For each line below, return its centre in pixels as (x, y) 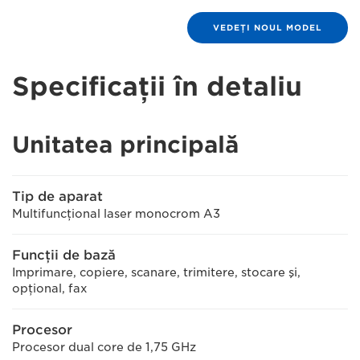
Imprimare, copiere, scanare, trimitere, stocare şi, (156, 272)
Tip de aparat (57, 196)
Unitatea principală (125, 145)
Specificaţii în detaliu (157, 86)
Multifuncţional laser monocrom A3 (116, 214)
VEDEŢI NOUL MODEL (268, 27)
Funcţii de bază (64, 255)
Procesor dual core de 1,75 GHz (104, 347)
